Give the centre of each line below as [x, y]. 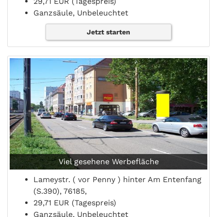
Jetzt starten [108, 32]
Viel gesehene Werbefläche [108, 161]
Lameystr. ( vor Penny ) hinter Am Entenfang [117, 179]
